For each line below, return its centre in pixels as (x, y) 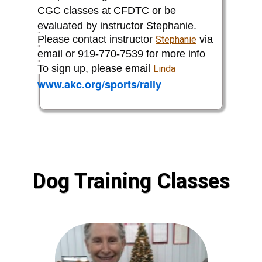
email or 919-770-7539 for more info (121, 54)
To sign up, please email (95, 68)
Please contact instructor (96, 39)
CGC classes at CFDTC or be (107, 10)
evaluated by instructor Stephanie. (117, 25)
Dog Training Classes (131, 181)
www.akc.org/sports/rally (99, 84)
